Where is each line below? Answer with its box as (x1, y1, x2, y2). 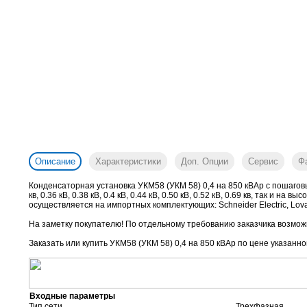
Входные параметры (29, 291, 115, 301)
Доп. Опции (181, 156, 228, 167)
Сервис (248, 156, 278, 167)
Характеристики (95, 156, 161, 167)
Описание (35, 156, 75, 167)
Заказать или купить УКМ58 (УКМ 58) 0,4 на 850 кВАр (29, 238, 238, 248)
